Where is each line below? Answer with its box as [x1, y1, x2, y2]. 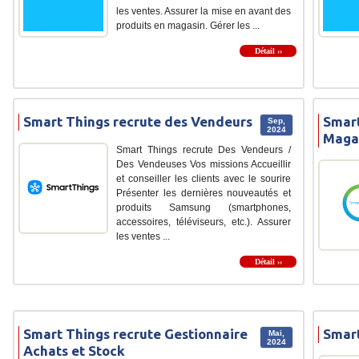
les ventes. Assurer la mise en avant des [116, 6, 291, 18]
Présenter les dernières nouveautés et [116, 188, 291, 200]
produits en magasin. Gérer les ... [116, 20, 260, 32]
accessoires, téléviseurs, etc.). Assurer [116, 216, 291, 228]
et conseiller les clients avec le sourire [116, 173, 291, 185]
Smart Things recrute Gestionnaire [23, 326, 248, 342]
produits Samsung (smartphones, [116, 202, 291, 214]
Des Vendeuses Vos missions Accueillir [116, 159, 291, 171]
